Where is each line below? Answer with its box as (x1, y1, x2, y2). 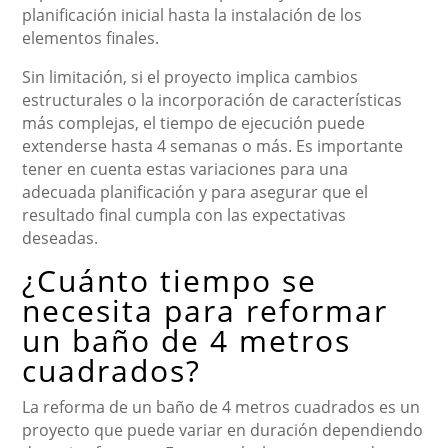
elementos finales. (22, 26, 160, 49)
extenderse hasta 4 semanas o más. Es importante (22, 134, 404, 157)
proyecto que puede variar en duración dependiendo (22, 418, 424, 441)
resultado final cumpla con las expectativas (22, 203, 347, 226)
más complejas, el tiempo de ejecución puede (22, 111, 366, 134)
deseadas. (22, 226, 99, 249)
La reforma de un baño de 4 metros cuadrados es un (22, 395, 421, 418)
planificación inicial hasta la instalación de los (22, 3, 363, 26)
